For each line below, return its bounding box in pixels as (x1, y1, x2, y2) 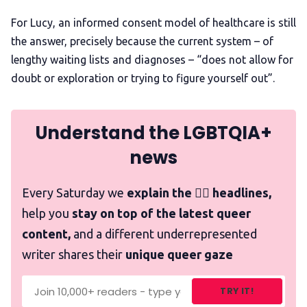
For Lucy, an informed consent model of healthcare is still (11, 16, 296, 29)
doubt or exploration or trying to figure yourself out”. (11, 72, 278, 85)
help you (22, 206, 72, 221)
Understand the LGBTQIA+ (35, 121, 272, 146)
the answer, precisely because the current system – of (11, 35, 273, 48)
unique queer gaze (125, 247, 233, 262)
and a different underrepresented (71, 227, 257, 241)
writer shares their (22, 247, 125, 262)
